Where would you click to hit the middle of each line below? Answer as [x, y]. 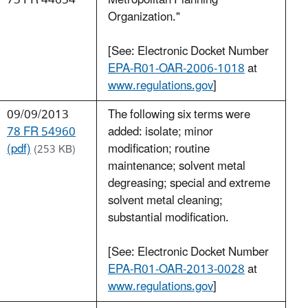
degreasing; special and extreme [189, 184]
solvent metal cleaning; [165, 201]
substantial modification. [168, 218]
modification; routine [159, 150]
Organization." [144, 18]
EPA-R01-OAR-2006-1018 [176, 69]
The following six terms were [179, 115]
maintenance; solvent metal [177, 167]
